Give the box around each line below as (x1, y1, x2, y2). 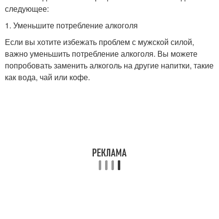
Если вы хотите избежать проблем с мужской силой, (5, 36, 194, 47)
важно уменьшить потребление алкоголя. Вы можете (5, 48, 197, 59)
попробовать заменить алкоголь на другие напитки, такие (5, 60, 214, 71)
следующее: (5, 3, 49, 14)
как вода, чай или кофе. (5, 71, 90, 83)
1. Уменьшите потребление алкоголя (5, 20, 138, 31)
